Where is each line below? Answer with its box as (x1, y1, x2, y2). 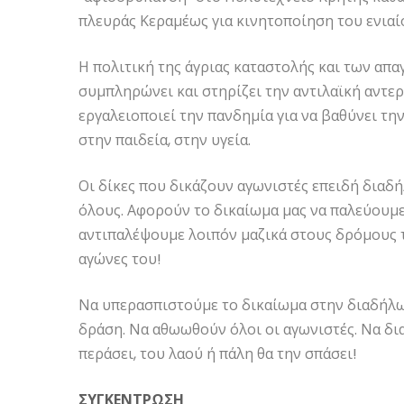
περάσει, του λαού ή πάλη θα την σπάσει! (78, 344, 357, 364)
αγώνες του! (78, 249, 161, 270)
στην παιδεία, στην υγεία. (78, 130, 251, 151)
